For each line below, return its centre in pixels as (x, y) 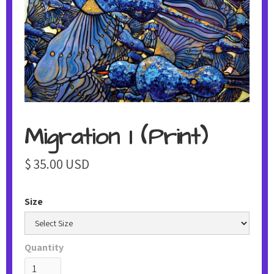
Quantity (44, 247)
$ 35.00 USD (57, 164)
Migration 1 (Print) (116, 137)
